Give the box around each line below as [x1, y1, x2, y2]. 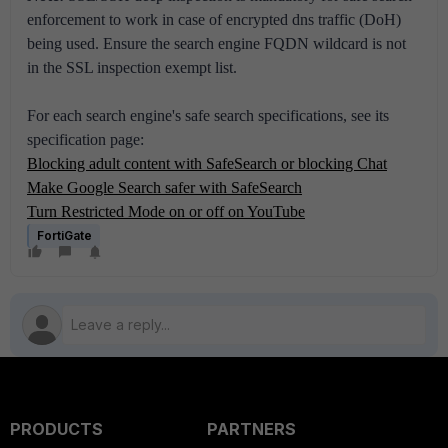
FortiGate [37, 228, 92, 244]
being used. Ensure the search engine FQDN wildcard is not [27, 35, 406, 53]
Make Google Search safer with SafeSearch [27, 179, 302, 197]
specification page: [27, 131, 144, 149]
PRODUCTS [10, 419, 103, 440]
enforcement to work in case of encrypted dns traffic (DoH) [27, 11, 401, 29]
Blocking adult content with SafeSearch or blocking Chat [27, 155, 387, 173]
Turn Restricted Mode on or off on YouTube [27, 203, 305, 221]
